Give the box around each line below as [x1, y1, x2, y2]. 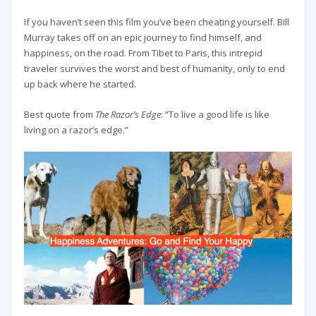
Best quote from [23, 107, 95, 121]
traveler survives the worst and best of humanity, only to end [23, 62, 285, 75]
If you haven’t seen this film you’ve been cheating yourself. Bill [23, 16, 289, 29]
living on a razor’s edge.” [23, 123, 128, 136]
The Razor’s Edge [95, 107, 161, 121]
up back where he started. [23, 78, 136, 91]
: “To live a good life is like [160, 107, 269, 121]
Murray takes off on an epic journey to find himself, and [23, 31, 262, 44]
